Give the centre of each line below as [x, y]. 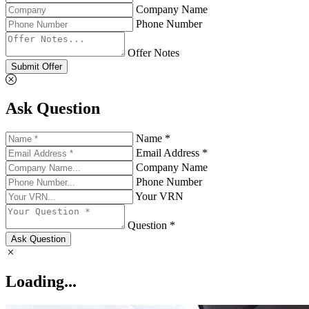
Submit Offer [37, 66]
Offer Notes [153, 52]
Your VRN [159, 197]
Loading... [41, 282]
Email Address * [172, 153]
